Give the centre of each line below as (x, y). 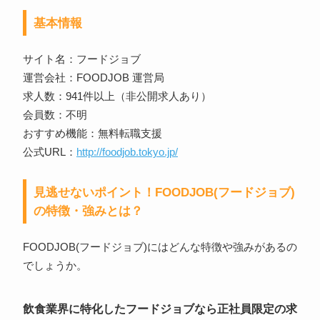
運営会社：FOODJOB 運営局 (93, 78)
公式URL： (49, 152)
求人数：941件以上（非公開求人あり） (117, 97)
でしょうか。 (55, 266)
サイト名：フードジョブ (81, 60)
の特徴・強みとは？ (88, 211)
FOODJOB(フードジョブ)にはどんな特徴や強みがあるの (160, 247)
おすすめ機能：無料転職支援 (92, 134)
